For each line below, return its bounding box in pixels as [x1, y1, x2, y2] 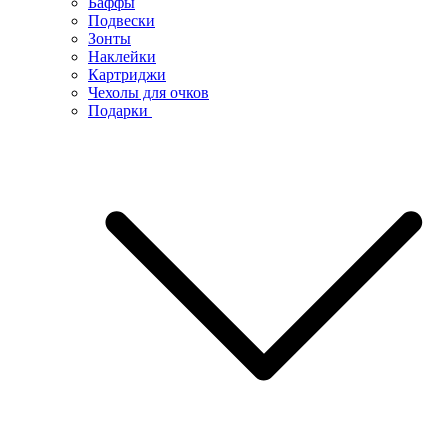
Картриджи [88, 65, 166, 83]
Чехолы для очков [88, 83, 209, 101]
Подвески [88, 11, 155, 29]
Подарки [88, 101, 152, 119]
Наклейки [88, 47, 156, 65]
